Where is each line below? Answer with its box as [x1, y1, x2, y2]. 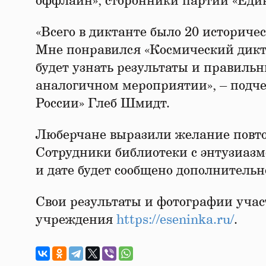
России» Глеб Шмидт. [36, 97, 170, 110]
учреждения [36, 213, 116, 226]
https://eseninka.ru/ [116, 213, 234, 226]
